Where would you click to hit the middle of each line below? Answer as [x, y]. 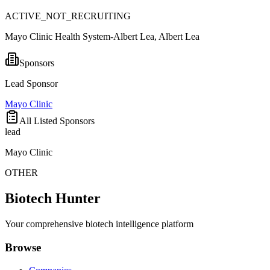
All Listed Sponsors [57, 121]
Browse [23, 247]
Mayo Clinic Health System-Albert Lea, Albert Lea [102, 36]
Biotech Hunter [53, 198]
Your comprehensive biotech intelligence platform [99, 224]
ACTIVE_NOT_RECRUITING [68, 16]
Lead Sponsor [31, 83]
